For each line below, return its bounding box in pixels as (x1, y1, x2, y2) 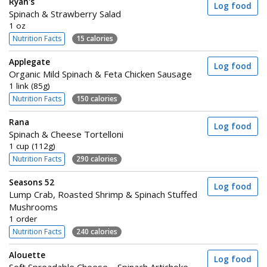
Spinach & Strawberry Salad (9, 8, 121, 20)
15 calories (76, 33, 113, 44)
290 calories (76, 153, 117, 164)
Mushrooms (9, 201, 58, 213)
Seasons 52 (9, 177, 54, 188)
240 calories (76, 226, 117, 237)
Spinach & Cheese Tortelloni (9, 128, 123, 140)
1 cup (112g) (9, 141, 55, 151)
